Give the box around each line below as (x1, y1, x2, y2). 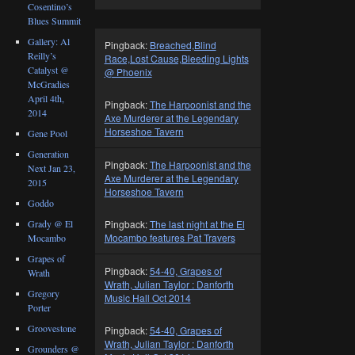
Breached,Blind (149, 37, 216, 52)
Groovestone (28, 321, 77, 334)
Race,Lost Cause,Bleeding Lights (104, 51, 249, 65)
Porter (28, 300, 52, 314)
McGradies (28, 77, 71, 90)
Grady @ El (28, 216, 74, 230)
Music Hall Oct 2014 (104, 290, 191, 304)
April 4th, (28, 91, 65, 105)
